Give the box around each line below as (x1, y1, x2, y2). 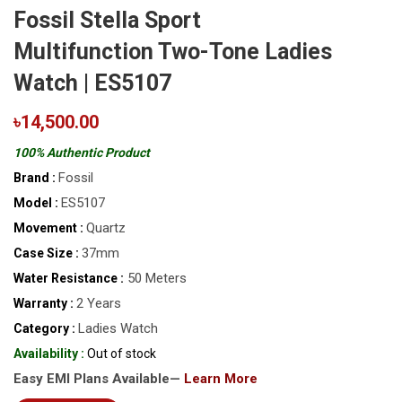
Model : (13, 195, 58, 210)
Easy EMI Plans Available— (13, 370, 184, 387)
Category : (13, 320, 75, 336)
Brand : (13, 170, 56, 185)
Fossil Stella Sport (13, 6, 201, 33)
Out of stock (87, 345, 156, 361)
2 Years (76, 294, 121, 311)
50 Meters (124, 269, 187, 286)
